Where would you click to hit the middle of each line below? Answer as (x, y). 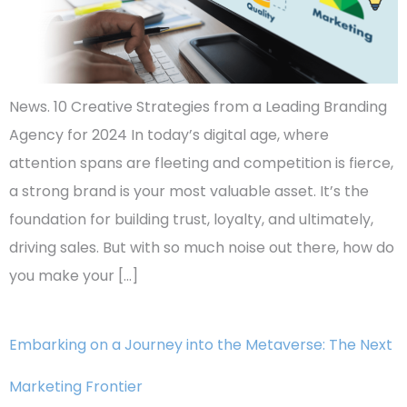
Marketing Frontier (76, 387)
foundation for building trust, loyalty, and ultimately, (191, 220)
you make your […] (74, 276)
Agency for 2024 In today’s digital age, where (169, 135)
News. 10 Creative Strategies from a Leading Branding (198, 107)
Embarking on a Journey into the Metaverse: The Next (201, 345)
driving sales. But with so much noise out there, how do (202, 248)
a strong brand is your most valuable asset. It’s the (189, 192)
